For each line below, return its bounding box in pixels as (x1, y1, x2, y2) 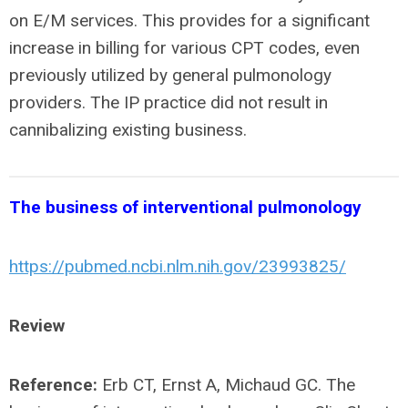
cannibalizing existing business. (9, 118, 247, 140)
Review (9, 314, 65, 336)
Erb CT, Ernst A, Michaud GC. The (97, 373, 355, 395)
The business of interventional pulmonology (9, 196, 362, 218)
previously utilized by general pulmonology (9, 64, 331, 86)
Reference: (9, 373, 97, 395)
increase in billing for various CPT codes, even (9, 36, 360, 58)
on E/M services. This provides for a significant (9, 9, 370, 31)
